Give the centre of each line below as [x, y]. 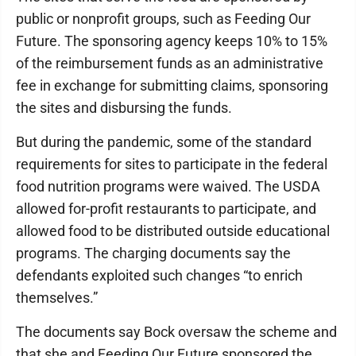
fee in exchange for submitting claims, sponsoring [172, 85]
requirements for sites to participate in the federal [172, 164]
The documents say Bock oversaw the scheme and [176, 332]
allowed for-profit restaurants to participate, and [166, 209]
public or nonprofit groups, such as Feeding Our [163, 19]
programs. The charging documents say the [153, 253]
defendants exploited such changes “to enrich [159, 275]
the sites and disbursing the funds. [124, 108]
